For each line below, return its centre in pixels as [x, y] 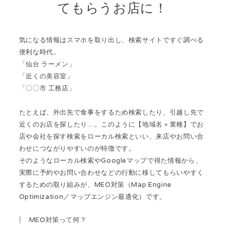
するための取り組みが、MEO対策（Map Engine [95, 185]
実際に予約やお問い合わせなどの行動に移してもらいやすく [111, 173]
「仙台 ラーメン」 [47, 64]
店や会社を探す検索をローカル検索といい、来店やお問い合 [111, 137]
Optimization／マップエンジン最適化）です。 [92, 197]
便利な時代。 [39, 52]
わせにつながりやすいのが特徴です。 [77, 149]
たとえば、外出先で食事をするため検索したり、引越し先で [111, 113]
